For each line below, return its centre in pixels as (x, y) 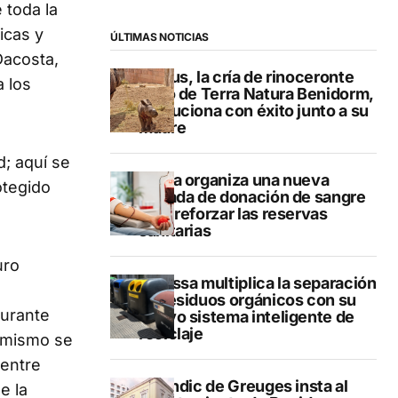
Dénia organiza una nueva (234, 179)
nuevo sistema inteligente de (247, 316)
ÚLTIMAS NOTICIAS (160, 36)
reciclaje (171, 333)
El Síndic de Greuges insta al (243, 386)
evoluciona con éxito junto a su (254, 110)
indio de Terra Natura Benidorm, (256, 93)
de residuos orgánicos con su (247, 299)
